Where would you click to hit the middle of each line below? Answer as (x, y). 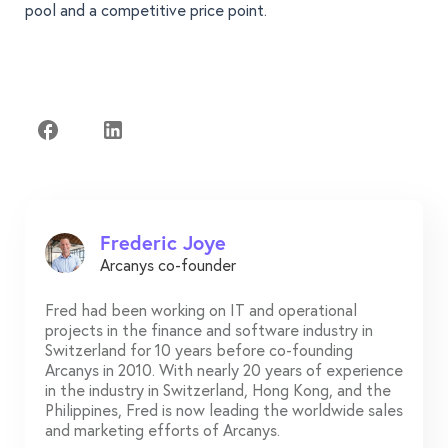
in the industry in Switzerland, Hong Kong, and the (218, 390)
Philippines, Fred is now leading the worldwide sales (224, 410)
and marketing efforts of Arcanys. (162, 430)
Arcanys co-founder (168, 265)
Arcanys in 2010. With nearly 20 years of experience (224, 370)
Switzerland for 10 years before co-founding (199, 350)
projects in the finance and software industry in (209, 330)
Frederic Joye (163, 243)
